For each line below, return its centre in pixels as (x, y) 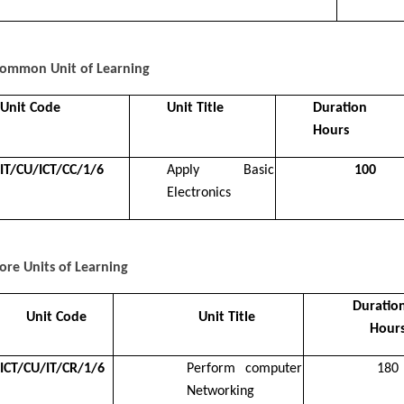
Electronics (199, 193)
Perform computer (244, 368)
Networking (220, 391)
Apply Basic (220, 170)
